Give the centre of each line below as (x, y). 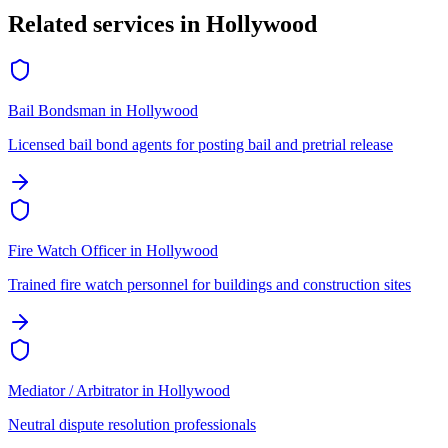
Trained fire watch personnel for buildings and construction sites (209, 285)
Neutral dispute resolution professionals (132, 425)
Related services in (107, 24)
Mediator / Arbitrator (73, 391)
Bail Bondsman (57, 111)
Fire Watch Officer (67, 251)
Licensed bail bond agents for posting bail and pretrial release (200, 145)
